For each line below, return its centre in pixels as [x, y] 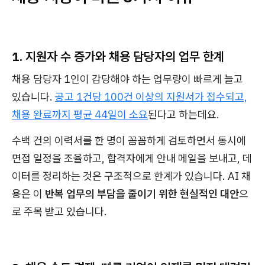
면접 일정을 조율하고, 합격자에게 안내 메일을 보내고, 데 [132, 158]
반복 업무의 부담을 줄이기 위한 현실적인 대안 [142, 194]
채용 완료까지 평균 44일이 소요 [80, 114]
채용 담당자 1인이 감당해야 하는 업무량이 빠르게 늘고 [127, 79]
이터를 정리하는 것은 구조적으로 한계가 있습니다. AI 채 [131, 176]
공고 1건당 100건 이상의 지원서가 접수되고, [151, 97]
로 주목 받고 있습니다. [59, 211]
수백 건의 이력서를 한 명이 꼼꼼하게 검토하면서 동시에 [129, 140]
